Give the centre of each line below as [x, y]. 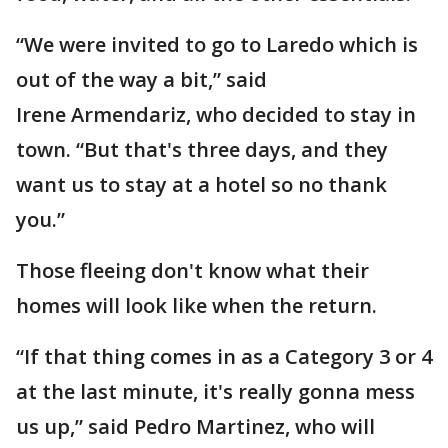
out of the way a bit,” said [141, 79]
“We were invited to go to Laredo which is [217, 44]
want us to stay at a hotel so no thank [201, 184]
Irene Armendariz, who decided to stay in [216, 114]
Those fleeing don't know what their [192, 270]
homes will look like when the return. [196, 305]
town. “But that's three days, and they [202, 149]
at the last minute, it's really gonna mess [215, 391]
